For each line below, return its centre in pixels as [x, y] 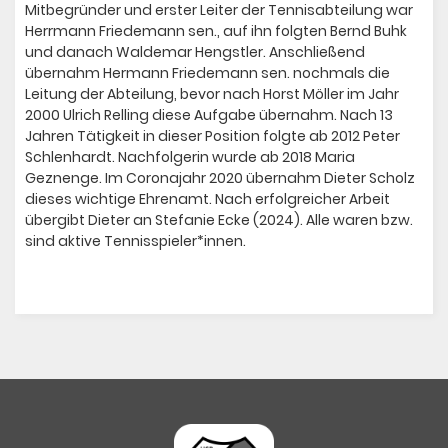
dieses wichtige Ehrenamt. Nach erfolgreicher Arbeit [207, 199]
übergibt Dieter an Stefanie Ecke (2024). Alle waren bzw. [219, 220]
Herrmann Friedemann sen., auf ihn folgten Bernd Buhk [216, 31]
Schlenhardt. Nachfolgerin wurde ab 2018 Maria [190, 157]
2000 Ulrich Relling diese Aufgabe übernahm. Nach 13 [209, 115]
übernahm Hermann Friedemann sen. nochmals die [207, 73]
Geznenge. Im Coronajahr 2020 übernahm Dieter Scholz [220, 178]
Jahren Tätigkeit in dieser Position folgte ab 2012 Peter [212, 136]
